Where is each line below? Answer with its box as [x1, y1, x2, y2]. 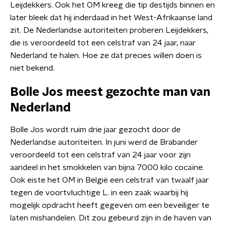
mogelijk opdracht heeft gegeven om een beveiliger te [10, 201, 209, 209]
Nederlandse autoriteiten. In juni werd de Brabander [10, 138, 198, 146]
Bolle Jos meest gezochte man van [10, 86, 210, 98]
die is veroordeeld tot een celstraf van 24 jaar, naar [10, 39, 196, 47]
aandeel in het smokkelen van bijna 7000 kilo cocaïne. [10, 163, 204, 172]
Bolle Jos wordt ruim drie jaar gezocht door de [10, 126, 181, 134]
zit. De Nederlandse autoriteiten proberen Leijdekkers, [10, 26, 208, 34]
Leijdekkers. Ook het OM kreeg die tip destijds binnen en [10, 1, 215, 9]
